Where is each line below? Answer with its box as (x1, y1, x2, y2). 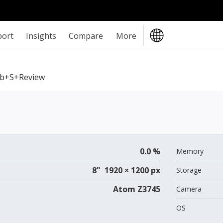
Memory (176, 146, 204, 156)
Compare (69, 30, 104, 41)
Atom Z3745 (112, 183, 160, 195)
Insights (26, 30, 57, 41)
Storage (176, 165, 202, 175)
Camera (176, 184, 202, 194)
